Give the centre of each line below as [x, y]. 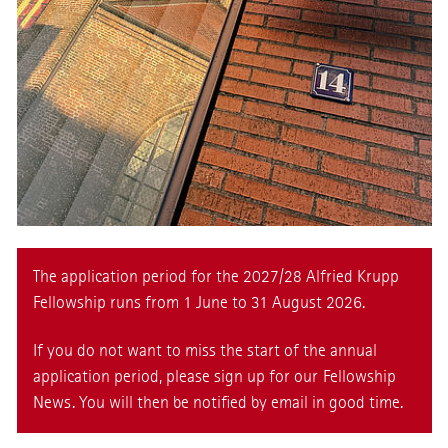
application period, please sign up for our [177, 377]
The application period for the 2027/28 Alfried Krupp [216, 277]
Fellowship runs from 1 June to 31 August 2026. [199, 303]
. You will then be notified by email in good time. [238, 403]
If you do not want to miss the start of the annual [205, 351]
